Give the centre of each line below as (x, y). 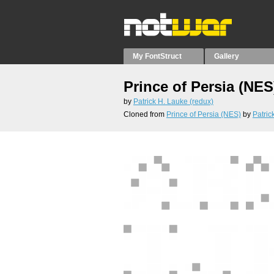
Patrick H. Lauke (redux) (173, 102)
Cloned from (145, 114)
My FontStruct (157, 56)
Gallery (227, 56)
